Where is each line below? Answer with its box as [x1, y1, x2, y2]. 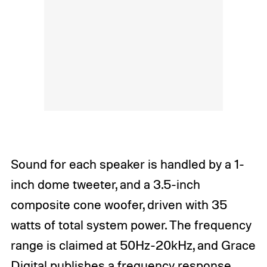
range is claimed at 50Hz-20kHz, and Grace [10, 237, 256, 253]
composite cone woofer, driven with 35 [10, 196, 227, 212]
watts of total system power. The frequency [10, 216, 252, 232]
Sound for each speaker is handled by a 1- [10, 156, 244, 172]
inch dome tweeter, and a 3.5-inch [10, 176, 200, 192]
